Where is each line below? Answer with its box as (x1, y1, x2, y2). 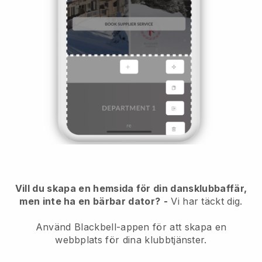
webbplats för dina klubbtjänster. (55, 233, 207, 246)
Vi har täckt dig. (167, 195, 243, 207)
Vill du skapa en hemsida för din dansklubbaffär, (15, 182, 247, 194)
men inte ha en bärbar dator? (19, 195, 161, 207)
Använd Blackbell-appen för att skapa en (35, 220, 227, 233)
